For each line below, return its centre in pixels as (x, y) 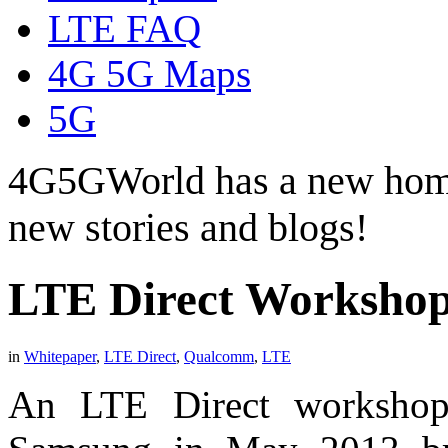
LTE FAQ (124, 28)
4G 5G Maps (149, 73)
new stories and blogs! (188, 227)
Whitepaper (60, 356)
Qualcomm (219, 356)
